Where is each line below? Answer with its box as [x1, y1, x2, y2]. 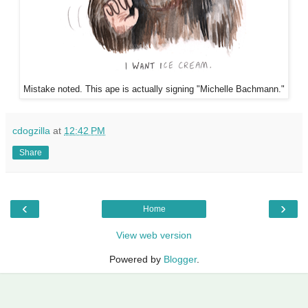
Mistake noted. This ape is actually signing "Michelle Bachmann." [23, 84, 285, 94]
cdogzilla [12, 124, 50, 136]
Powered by [109, 253, 164, 265]
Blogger [163, 253, 197, 265]
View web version [116, 229, 192, 241]
